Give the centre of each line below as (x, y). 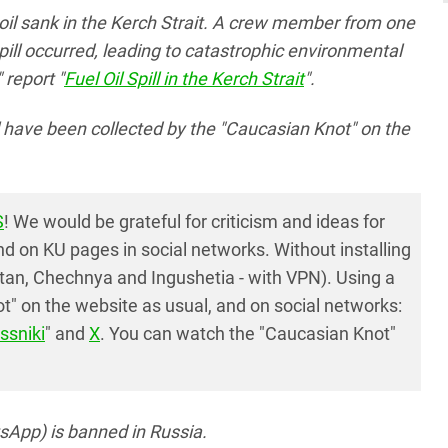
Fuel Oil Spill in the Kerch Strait (184, 79)
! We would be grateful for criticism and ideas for (194, 222)
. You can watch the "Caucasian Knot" (248, 334)
